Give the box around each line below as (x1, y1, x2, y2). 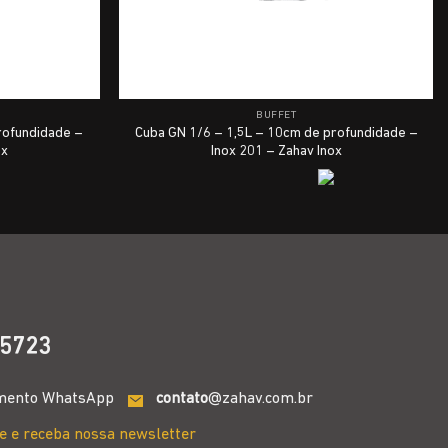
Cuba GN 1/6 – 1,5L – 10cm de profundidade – (134, 125, 418, 141)
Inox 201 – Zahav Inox (210, 143, 342, 159)
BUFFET (256, 110, 297, 122)
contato (156, 391, 209, 408)
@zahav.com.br (208, 391, 314, 408)
